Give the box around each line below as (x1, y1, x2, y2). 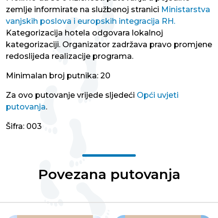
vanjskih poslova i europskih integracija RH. (6, 17, 175, 26)
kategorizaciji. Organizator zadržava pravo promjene (6, 40, 212, 50)
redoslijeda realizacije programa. (6, 52, 133, 61)
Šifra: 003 (6, 122, 42, 131)
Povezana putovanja (37, 166, 181, 183)
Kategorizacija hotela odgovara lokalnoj (6, 28, 163, 38)
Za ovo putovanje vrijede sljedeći (6, 91, 135, 100)
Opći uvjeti (137, 91, 179, 100)
